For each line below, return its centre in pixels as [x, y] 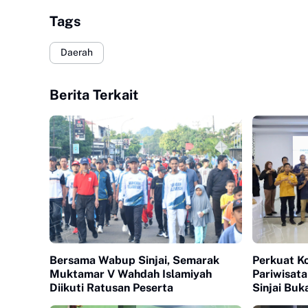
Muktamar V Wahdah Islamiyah [131, 274]
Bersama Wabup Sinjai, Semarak [134, 261]
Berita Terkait [94, 95]
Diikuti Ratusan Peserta [111, 288]
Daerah [77, 53]
